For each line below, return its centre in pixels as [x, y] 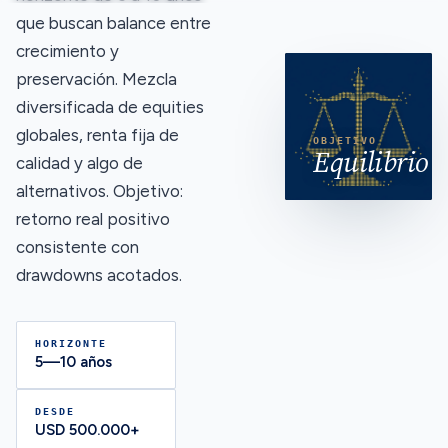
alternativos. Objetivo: [99, 190]
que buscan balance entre [113, 22]
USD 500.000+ [87, 429]
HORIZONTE [71, 343]
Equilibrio [371, 162]
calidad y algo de [79, 162]
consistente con [77, 246]
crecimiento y [67, 50]
